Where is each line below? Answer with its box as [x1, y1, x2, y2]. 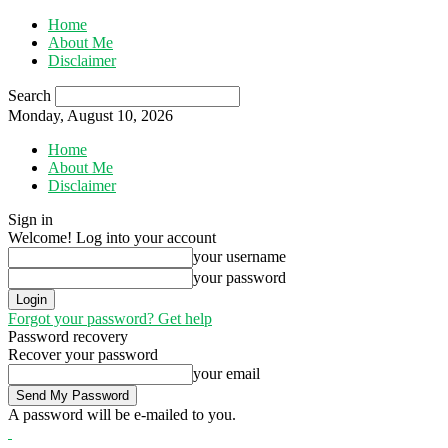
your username [193, 248, 286, 265]
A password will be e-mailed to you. [8, 406, 236, 423]
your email [193, 365, 260, 382]
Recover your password [8, 346, 158, 363]
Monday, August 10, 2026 [8, 107, 173, 124]
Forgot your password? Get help [8, 310, 212, 327]
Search [8, 87, 51, 104]
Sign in [8, 211, 53, 228]
